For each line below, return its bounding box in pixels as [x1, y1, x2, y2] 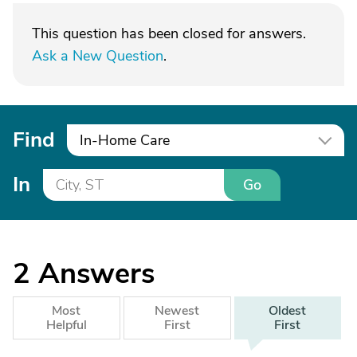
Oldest [269, 302, 307, 320]
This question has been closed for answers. [32, 24, 306, 43]
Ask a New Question [32, 46, 163, 65]
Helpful [45, 316, 87, 334]
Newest [155, 302, 200, 320]
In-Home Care [80, 131, 170, 150]
